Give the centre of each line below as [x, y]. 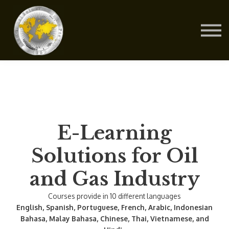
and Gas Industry [114, 179]
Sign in [114, 62]
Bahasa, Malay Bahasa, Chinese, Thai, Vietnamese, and [114, 218]
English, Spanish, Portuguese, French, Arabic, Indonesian [114, 207]
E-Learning [114, 133]
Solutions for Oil [114, 156]
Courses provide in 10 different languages [114, 196]
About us [114, 27]
